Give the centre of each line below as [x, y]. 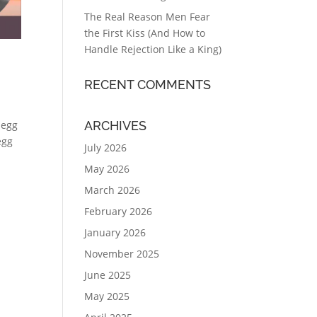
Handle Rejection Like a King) [153, 49]
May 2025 [107, 296]
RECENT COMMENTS [148, 85]
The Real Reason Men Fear [148, 17]
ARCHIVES [116, 126]
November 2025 [122, 254]
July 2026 [106, 148]
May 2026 [107, 169]
